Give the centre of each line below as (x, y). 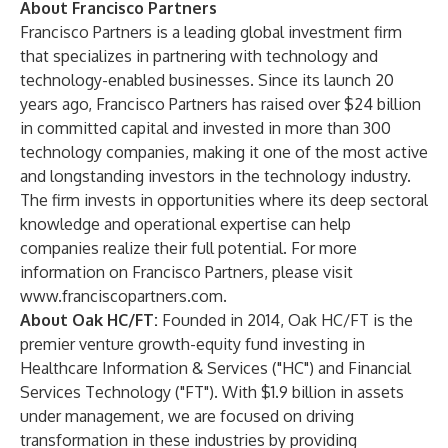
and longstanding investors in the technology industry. (215, 176)
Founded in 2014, (223, 320)
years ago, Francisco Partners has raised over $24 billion (220, 104)
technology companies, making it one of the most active (224, 152)
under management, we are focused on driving (187, 416)
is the (391, 320)
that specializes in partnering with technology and (199, 56)
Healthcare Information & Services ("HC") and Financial (215, 368)
